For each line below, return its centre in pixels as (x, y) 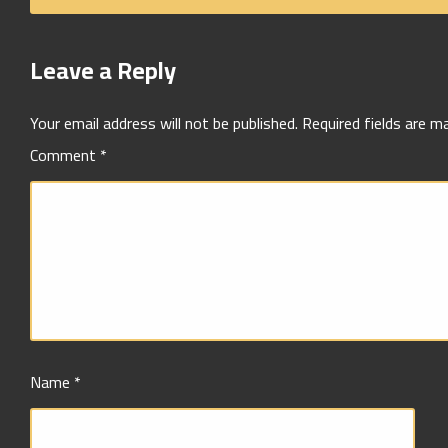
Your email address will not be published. (164, 123)
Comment (65, 155)
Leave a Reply (103, 71)
